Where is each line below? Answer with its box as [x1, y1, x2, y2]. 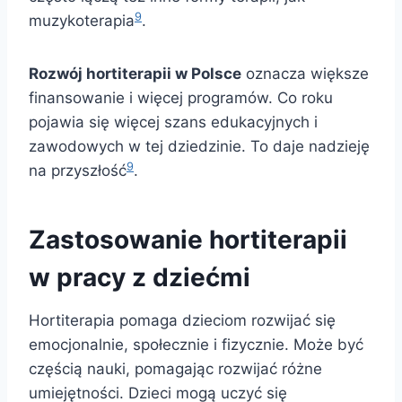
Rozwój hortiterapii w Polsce [29, 65, 241, 83]
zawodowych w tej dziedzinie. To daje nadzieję [29, 137, 370, 156]
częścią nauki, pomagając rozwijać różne [29, 360, 322, 379]
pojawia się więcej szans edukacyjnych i [29, 113, 318, 132]
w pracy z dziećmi [29, 262, 250, 293]
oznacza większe [241, 65, 369, 83]
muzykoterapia [29, 12, 135, 31]
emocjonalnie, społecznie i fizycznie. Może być [29, 336, 363, 354]
